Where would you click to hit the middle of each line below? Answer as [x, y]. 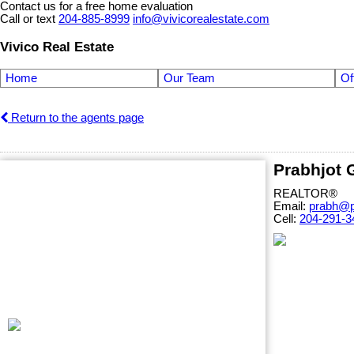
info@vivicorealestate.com [201, 19]
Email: [291, 207]
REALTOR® [305, 194]
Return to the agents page [76, 118]
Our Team [189, 79]
